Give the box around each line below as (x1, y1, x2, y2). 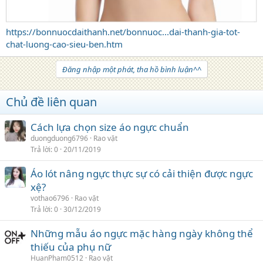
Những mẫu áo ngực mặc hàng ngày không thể (31, 227, 253, 240)
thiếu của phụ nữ (31, 240, 111, 254)
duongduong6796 (31, 133, 88, 143)
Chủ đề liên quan (6, 94, 97, 110)
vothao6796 (31, 193, 69, 203)
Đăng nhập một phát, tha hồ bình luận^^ (62, 64, 201, 75)
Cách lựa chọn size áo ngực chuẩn (31, 120, 189, 134)
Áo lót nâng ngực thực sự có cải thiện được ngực (31, 167, 253, 180)
